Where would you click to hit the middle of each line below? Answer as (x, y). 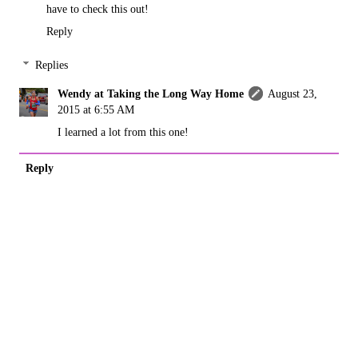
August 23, (293, 93)
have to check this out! (97, 9)
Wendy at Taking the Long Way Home (151, 93)
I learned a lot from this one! (123, 131)
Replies (52, 64)
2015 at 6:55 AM (96, 109)
